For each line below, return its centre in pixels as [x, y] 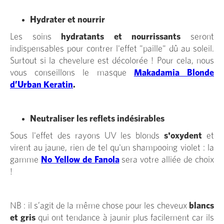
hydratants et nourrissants [121, 37]
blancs [201, 206]
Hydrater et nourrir [68, 20]
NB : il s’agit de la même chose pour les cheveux [99, 206]
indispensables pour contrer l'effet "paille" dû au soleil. [112, 49]
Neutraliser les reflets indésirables [98, 119]
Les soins [36, 37]
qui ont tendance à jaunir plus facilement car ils [126, 218]
